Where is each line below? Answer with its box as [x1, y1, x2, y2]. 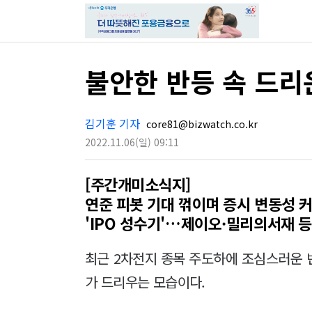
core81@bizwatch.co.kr [143, 117, 258, 131]
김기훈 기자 [85, 115, 140, 132]
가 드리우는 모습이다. [85, 272, 205, 292]
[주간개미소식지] [85, 173, 192, 195]
